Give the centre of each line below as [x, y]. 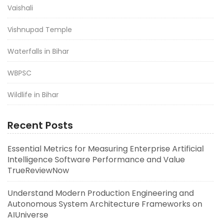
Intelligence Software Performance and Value [96, 160]
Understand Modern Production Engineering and [101, 193]
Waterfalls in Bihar [38, 52]
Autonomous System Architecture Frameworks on [105, 204]
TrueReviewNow [38, 171]
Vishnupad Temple [40, 30]
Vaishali [20, 8]
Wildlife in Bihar [33, 95]
